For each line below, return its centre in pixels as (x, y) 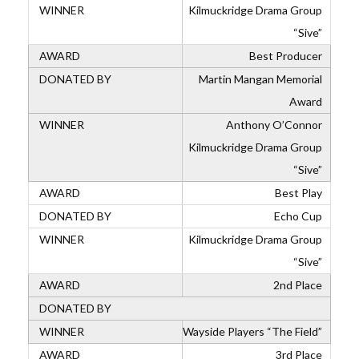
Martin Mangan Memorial (260, 79)
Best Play (297, 193)
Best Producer (284, 56)
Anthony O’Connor (274, 125)
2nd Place (298, 285)
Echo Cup (297, 216)
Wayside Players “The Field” (252, 331)
